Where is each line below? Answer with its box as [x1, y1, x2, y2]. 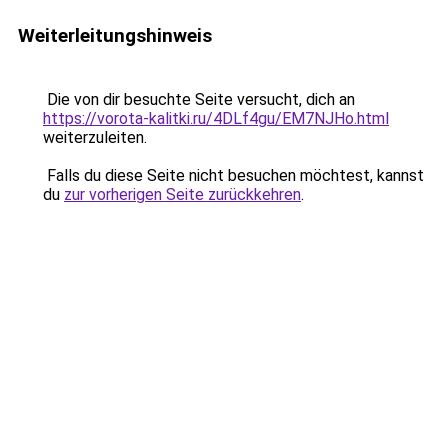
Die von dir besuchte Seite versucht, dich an [43, 90, 355, 109]
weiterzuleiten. [43, 128, 147, 147]
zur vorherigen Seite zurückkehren [64, 185, 301, 204]
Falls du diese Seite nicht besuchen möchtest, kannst [43, 166, 424, 185]
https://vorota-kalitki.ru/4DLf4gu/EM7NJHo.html [43, 109, 389, 128]
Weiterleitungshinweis [18, 24, 212, 47]
